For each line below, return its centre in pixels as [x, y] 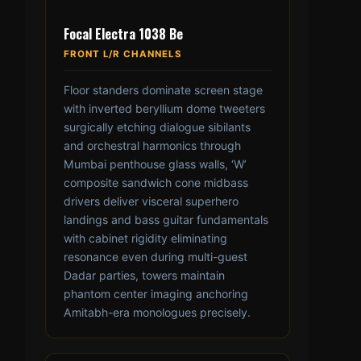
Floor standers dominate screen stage [163, 90]
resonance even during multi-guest [156, 257]
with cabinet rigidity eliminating [145, 239]
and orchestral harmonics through [152, 146]
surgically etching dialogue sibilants [157, 127]
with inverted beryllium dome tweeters [164, 109]
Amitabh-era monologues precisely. [157, 313]
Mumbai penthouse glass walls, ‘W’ [155, 164]
